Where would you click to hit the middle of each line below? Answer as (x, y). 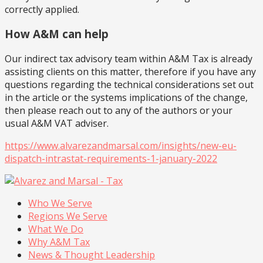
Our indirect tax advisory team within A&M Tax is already (129, 59)
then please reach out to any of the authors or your (119, 111)
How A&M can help (57, 34)
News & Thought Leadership (92, 255)
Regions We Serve (68, 216)
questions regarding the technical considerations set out (129, 85)
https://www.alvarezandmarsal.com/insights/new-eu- (121, 146)
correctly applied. (42, 9)
